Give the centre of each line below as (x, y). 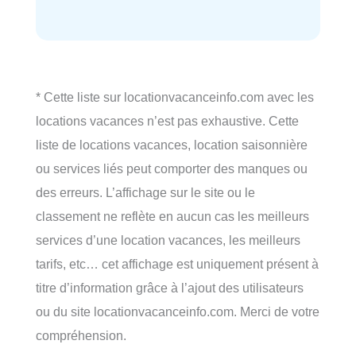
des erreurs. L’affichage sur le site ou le (145, 193)
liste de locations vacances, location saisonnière (172, 145)
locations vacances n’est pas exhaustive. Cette (167, 121)
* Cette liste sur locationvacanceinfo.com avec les (175, 97)
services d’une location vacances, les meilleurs (168, 240)
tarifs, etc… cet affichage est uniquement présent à (177, 264)
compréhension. (81, 336)
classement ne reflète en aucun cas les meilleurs (172, 217)
